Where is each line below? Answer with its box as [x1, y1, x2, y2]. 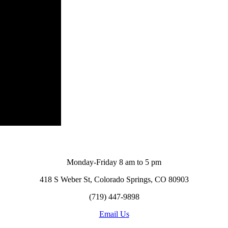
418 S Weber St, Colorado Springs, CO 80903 [39, 175, 189, 184]
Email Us [99, 210, 129, 219]
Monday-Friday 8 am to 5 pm [67, 158, 161, 167]
